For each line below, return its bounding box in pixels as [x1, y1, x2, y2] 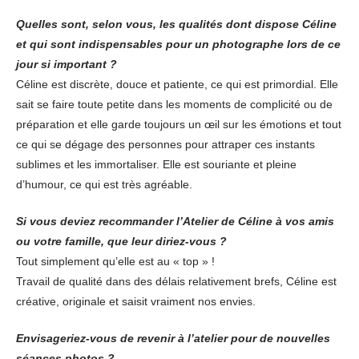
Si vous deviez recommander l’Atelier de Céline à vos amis [16, 215, 334, 228]
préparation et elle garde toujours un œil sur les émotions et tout [16, 118, 341, 131]
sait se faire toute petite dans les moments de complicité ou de [16, 98, 333, 111]
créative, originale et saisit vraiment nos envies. [16, 295, 256, 308]
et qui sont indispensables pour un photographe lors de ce [16, 38, 341, 50]
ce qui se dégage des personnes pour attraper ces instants [16, 138, 315, 151]
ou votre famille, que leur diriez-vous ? [16, 235, 227, 248]
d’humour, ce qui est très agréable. [16, 178, 192, 191]
